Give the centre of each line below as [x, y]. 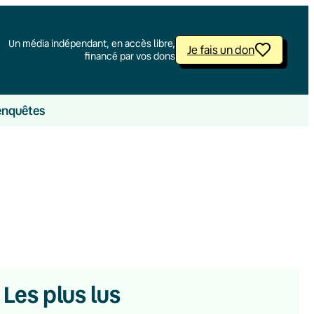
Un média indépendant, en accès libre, [92, 44]
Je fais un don [221, 50]
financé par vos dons [130, 56]
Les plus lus [62, 294]
